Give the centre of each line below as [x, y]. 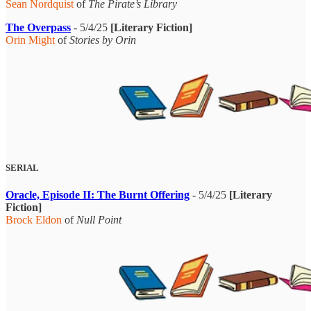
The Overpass [38, 27]
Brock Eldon [34, 220]
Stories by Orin [103, 40]
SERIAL [22, 168]
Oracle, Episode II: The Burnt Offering [98, 195]
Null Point [99, 220]
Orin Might [30, 40]
